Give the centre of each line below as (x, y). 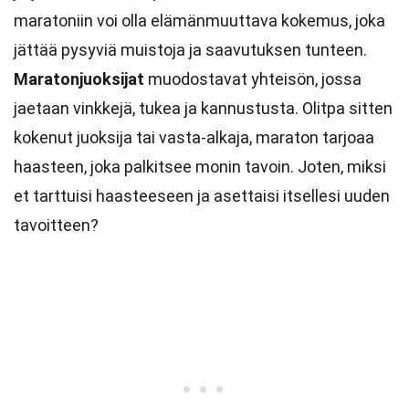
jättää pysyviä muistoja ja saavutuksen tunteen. (190, 50)
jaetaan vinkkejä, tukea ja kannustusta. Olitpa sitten (203, 108)
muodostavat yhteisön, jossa (253, 79)
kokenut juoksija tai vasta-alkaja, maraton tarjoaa (194, 137)
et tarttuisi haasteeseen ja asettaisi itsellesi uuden (202, 196)
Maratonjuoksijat (79, 79)
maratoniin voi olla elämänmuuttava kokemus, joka (199, 21)
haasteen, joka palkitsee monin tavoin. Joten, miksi (200, 167)
